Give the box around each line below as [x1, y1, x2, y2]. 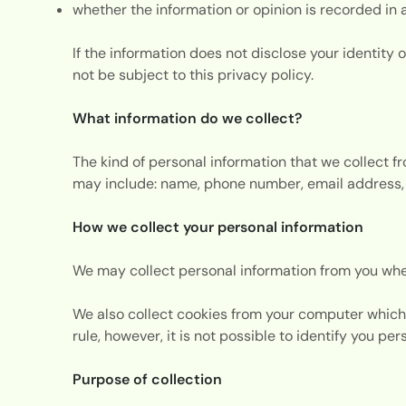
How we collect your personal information [72, 217, 367, 237]
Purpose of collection [72, 369, 226, 389]
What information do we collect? [72, 108, 302, 128]
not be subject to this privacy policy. [72, 64, 317, 84]
